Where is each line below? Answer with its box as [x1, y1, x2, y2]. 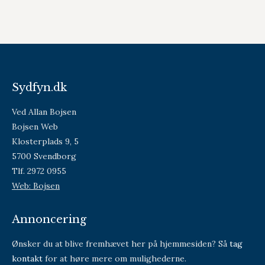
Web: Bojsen [12, 180, 60, 191]
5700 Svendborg [12, 151, 76, 161]
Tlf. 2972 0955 [12, 166, 66, 176]
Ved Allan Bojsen [12, 106, 76, 117]
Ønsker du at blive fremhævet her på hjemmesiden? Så [12, 238, 230, 249]
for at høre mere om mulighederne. [43, 253, 186, 264]
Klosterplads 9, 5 [12, 136, 79, 147]
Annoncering [12, 213, 86, 226]
